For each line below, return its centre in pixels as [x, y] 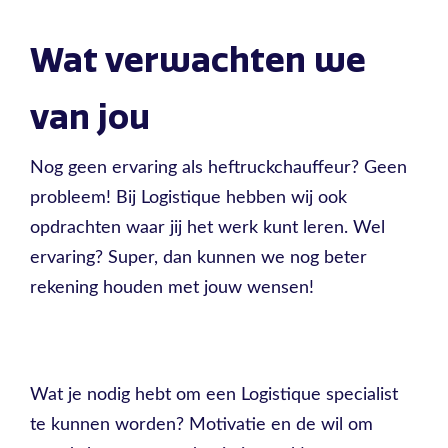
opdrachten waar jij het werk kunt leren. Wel [207, 228]
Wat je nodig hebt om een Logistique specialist [214, 395]
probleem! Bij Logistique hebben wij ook [188, 198]
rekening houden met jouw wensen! [172, 288]
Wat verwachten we [198, 60]
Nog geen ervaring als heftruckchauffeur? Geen [218, 168]
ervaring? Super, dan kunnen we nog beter [198, 258]
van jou [90, 117]
